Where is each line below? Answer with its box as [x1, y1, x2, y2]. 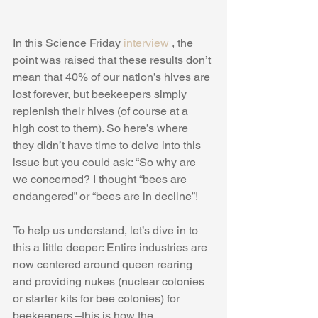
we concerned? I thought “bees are [13, 172, 190, 187]
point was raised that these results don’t [13, 53, 214, 67]
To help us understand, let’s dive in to [13, 224, 201, 238]
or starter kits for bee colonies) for [13, 292, 182, 306]
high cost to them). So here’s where [13, 121, 191, 136]
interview [124, 36, 172, 50]
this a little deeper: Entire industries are [13, 241, 210, 255]
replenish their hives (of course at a [13, 104, 191, 119]
